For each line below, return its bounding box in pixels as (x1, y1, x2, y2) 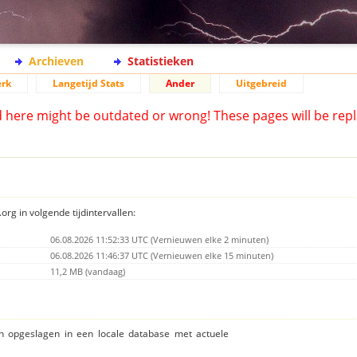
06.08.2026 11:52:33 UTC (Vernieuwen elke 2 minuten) (50, 233, 269, 245)
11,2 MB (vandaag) (50, 265, 125, 277)
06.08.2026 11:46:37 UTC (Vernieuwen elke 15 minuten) (50, 249, 273, 261)
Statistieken (127, 53, 194, 69)
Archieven (29, 53, 84, 69)
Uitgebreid (236, 76, 287, 90)
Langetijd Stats (53, 76, 124, 90)
